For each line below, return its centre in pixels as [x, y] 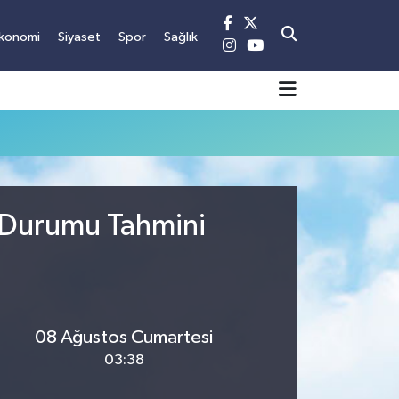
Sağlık [180, 37]
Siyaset [79, 37]
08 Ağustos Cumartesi [124, 338]
